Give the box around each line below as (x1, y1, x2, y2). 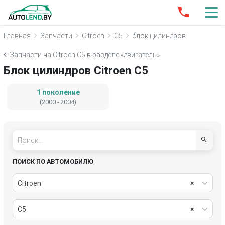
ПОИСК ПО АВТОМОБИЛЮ (12, 157, 93, 165)
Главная (4, 31, 31, 40)
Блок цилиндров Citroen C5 (4, 64, 148, 77)
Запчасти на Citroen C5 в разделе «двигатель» (10, 51, 160, 59)
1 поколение (36, 88, 80, 96)
